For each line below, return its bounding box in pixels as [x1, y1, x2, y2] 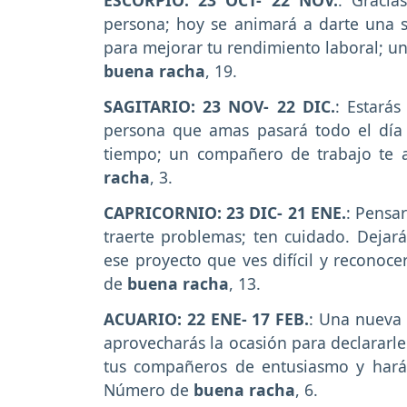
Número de [104, 378, 194, 401]
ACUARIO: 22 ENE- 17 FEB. [104, 307, 310, 330]
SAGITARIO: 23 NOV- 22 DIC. [104, 95, 335, 118]
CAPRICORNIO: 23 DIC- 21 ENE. [104, 201, 346, 223]
